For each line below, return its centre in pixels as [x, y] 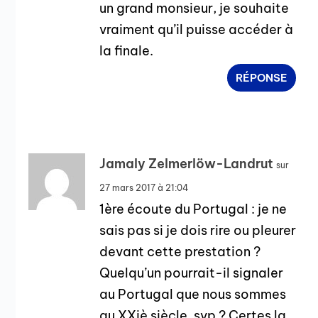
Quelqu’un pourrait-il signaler [192, 273]
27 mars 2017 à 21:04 [144, 187]
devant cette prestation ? [180, 251]
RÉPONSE [262, 77]
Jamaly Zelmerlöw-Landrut [187, 163]
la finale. [127, 50]
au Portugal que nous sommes [193, 294]
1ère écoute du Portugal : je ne [193, 209]
